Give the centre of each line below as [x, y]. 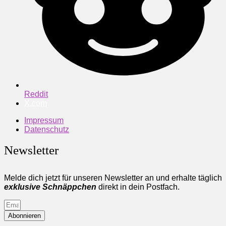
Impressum [44, 120]
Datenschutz [47, 129]
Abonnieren [24, 215]
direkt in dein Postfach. [138, 187]
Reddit [36, 94]
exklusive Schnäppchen [50, 187]
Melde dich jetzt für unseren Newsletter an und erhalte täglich [113, 178]
